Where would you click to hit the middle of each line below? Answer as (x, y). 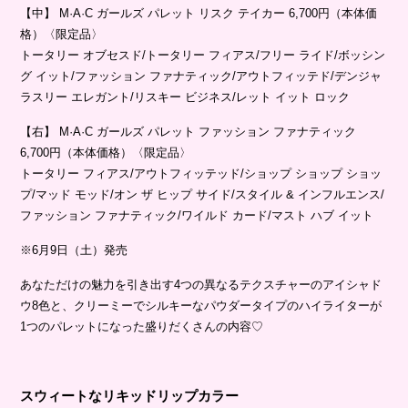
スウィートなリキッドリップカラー (130, 396)
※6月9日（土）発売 (74, 250)
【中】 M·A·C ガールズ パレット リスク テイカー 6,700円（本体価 (199, 14)
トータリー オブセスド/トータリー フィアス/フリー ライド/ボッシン (203, 56)
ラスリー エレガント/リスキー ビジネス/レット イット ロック (185, 97)
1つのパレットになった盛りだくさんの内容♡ (142, 327)
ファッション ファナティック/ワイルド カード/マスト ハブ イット (197, 216)
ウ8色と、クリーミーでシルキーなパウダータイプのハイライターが (201, 306)
